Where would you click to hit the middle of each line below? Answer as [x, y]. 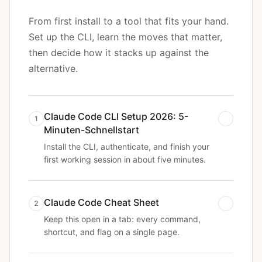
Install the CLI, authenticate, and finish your [127, 146]
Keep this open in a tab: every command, [122, 219]
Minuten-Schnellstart [92, 130]
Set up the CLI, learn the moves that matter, [125, 37]
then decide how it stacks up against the [119, 53]
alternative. [53, 68]
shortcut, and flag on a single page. [112, 232]
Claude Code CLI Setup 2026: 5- [116, 116]
